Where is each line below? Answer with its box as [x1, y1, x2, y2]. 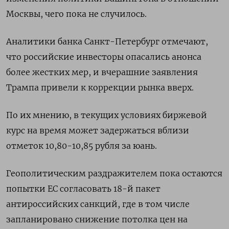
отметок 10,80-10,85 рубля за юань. [6, 141, 157, 151]
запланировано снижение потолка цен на [6, 214, 188, 224]
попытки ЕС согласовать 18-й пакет [6, 184, 161, 194]
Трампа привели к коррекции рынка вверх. [6, 82, 194, 93]
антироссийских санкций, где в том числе [6, 199, 190, 209]
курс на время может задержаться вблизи [6, 125, 189, 135]
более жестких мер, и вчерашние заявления [6, 67, 198, 77]
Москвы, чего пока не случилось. [6, 9, 147, 19]
